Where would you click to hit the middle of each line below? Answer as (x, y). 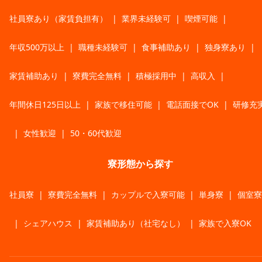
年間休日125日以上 (45, 104)
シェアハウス (48, 223)
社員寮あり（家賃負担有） (58, 18)
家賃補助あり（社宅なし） (136, 223)
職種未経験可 (103, 47)
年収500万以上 (37, 47)
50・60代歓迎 (96, 133)
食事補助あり (166, 47)
